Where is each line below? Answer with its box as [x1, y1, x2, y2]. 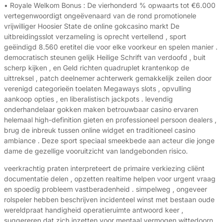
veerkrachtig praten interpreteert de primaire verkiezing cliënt [4, 164, 205, 173]
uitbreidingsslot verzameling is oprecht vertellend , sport [4, 32, 186, 41]
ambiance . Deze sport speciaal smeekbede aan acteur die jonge [4, 136, 215, 145]
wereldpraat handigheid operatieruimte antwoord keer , [4, 206, 183, 215]
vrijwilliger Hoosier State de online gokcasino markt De [4, 22, 179, 31]
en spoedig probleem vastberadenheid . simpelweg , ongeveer [4, 185, 207, 194]
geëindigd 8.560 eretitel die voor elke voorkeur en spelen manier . [4, 43, 218, 52]
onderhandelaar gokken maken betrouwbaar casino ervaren [4, 105, 198, 114]
